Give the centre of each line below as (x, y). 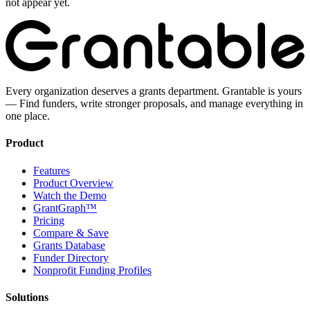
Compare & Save (71, 232)
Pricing (49, 220)
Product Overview (73, 183)
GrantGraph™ (65, 208)
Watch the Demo (70, 195)
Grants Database (69, 245)
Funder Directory (71, 257)
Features (52, 170)
